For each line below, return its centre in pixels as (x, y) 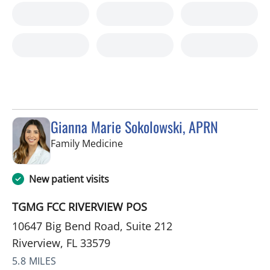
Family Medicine (87, 143)
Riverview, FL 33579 (61, 243)
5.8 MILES (34, 261)
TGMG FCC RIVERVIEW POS (80, 207)
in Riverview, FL (156, 143)
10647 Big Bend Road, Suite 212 (92, 226)
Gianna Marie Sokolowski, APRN (134, 126)
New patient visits (69, 179)
